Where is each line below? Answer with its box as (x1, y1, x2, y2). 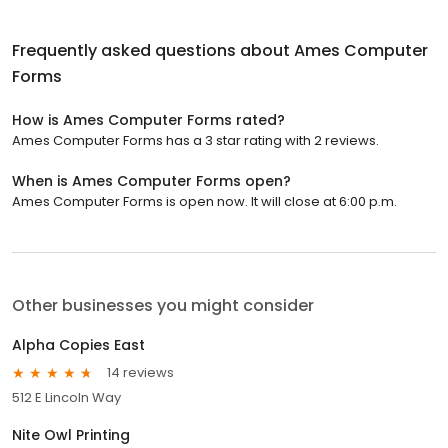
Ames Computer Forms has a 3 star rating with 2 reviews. (12, 130, 379, 150)
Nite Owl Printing (12, 424, 130, 445)
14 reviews (107, 363, 174, 383)
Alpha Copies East (12, 334, 145, 355)
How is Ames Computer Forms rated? (12, 109, 285, 130)
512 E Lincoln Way (12, 387, 121, 407)
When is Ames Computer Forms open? (12, 170, 291, 191)
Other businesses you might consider (12, 293, 314, 317)
